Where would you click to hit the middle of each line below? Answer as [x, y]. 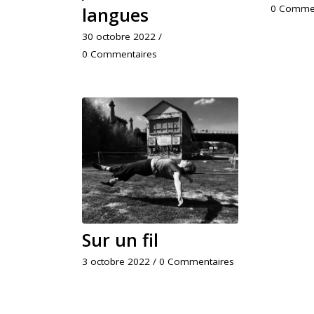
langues [115, 15]
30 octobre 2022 [119, 37]
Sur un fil [120, 240]
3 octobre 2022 [116, 262]
